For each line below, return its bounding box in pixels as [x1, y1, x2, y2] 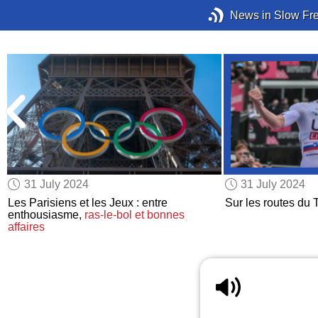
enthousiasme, [8, 209, 85, 221]
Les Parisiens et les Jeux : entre [8, 197, 168, 209]
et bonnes [135, 209, 185, 221]
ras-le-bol [84, 209, 133, 221]
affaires [8, 221, 45, 234]
